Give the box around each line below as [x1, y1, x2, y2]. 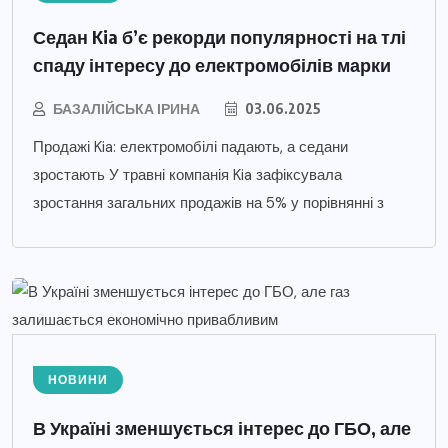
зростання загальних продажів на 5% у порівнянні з [33, 192, 384, 213]
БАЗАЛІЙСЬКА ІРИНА [53, 99, 200, 117]
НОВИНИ [48, 371, 108, 388]
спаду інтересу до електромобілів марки [33, 52, 391, 76]
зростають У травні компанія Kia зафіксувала [33, 164, 342, 185]
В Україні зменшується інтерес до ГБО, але [33, 415, 411, 439]
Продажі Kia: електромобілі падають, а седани [33, 136, 348, 157]
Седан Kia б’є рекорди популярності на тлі [33, 24, 406, 48]
